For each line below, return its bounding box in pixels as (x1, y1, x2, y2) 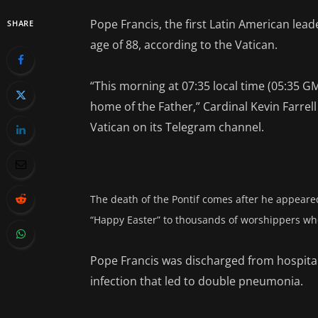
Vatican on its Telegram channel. (90, 119, 265, 135)
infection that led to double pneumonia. (90, 273, 304, 290)
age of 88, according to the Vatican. (90, 36, 278, 53)
